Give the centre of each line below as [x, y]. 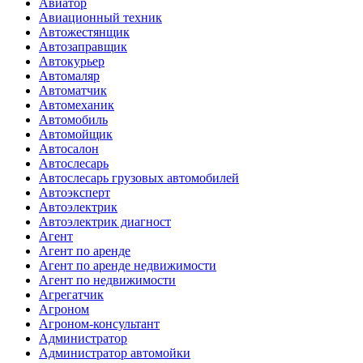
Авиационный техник [100, 17]
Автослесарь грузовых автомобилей [139, 177]
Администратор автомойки [115, 352]
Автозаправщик [83, 46]
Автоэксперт [75, 192]
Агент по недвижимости [107, 280]
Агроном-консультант [99, 323]
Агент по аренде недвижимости [128, 265]
